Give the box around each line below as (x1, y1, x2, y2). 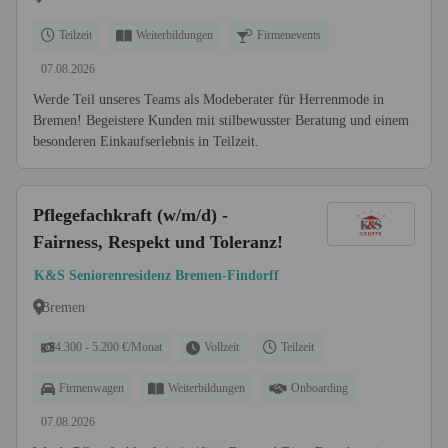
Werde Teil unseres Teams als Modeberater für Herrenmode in (33, 92, 384, 107)
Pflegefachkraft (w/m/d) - (33, 205, 228, 225)
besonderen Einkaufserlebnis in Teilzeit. (33, 134, 259, 149)
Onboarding (291, 381, 348, 395)
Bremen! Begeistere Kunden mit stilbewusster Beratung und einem (33, 113, 409, 128)
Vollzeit (204, 340, 239, 354)
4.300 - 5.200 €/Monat (55, 340, 162, 354)
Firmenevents (257, 28, 321, 42)
